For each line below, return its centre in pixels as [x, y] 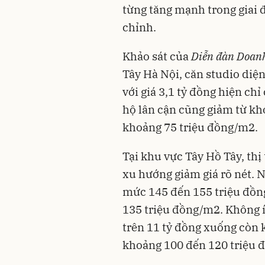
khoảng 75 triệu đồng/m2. [190, 127]
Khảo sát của [157, 56]
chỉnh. [139, 27]
